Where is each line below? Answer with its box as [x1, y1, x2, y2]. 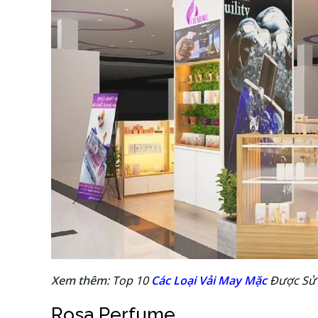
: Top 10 [106, 272, 151, 288]
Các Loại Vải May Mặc [151, 272, 267, 288]
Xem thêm [51, 272, 106, 288]
